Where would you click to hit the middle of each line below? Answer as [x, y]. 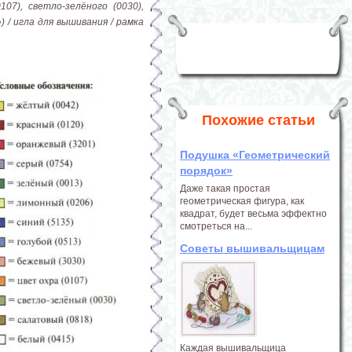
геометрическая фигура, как [242, 201]
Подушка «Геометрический [255, 155]
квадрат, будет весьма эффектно [253, 214]
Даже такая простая [225, 189]
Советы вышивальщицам [252, 248]
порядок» [206, 170]
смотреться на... [216, 226]
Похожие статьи [258, 120]
